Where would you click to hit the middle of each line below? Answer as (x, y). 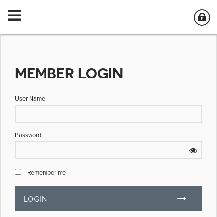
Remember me (46, 172)
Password (28, 135)
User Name (30, 98)
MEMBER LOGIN (69, 73)
